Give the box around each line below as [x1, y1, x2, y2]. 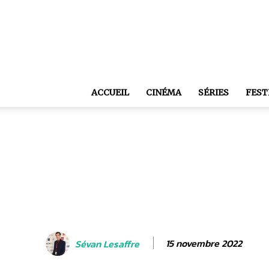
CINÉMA [146, 87, 181, 98]
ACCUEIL [91, 87, 129, 98]
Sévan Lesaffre [75, 236, 139, 251]
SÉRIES [198, 87, 229, 98]
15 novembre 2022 [166, 235, 242, 250]
